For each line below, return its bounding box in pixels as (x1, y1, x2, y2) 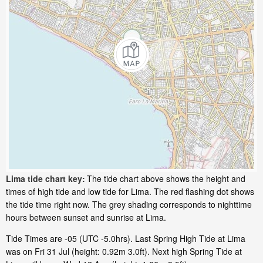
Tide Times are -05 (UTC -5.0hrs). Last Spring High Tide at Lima (6, 232, 245, 245)
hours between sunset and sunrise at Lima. (6, 211, 166, 224)
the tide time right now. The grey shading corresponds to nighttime (6, 198, 252, 211)
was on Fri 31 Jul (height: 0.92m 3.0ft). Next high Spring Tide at (6, 245, 242, 258)
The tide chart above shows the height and (87, 173, 245, 185)
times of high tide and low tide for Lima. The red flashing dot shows (6, 186, 254, 198)
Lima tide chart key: (6, 173, 85, 185)
